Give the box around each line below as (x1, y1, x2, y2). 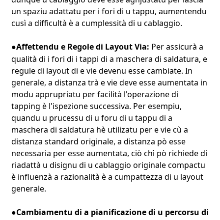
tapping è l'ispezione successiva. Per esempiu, (11, 100, 182, 111)
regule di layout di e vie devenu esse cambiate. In (11, 65, 192, 76)
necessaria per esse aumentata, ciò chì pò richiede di (11, 147, 207, 159)
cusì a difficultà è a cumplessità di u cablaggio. (11, 17, 182, 28)
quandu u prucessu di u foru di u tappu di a (11, 112, 172, 123)
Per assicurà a (151, 41, 203, 52)
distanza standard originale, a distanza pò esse (11, 136, 186, 147)
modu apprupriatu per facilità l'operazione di (11, 88, 178, 100)
